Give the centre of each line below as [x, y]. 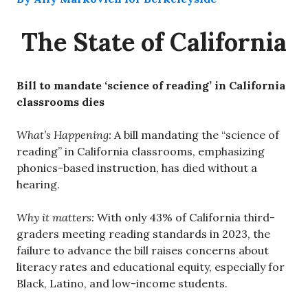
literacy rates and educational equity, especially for [151, 266]
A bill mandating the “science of [195, 134]
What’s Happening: [64, 134]
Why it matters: [55, 217]
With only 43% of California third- [185, 217]
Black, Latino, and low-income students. [122, 283]
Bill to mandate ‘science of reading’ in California [151, 85]
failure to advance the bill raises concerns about [143, 250]
